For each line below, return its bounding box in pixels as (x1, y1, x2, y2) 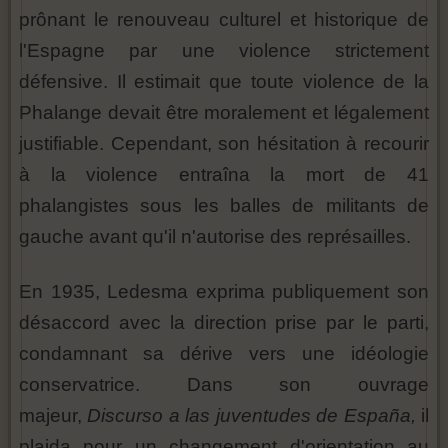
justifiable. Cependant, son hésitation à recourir (19, 133, 429, 155)
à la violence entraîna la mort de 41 (19, 164, 429, 186)
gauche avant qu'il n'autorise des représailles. (19, 226, 411, 248)
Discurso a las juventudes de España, (87, 405, 416, 427)
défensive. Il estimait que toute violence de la (19, 71, 429, 93)
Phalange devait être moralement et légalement (19, 102, 429, 124)
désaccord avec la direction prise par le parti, (19, 312, 429, 334)
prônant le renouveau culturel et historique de (19, 9, 429, 31)
